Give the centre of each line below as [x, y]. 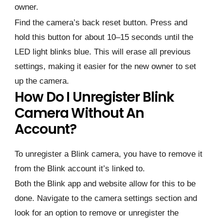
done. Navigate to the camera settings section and [106, 199]
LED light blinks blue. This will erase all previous [103, 52]
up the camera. [42, 81]
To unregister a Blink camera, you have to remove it [109, 154]
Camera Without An [80, 113]
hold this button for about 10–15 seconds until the [104, 37]
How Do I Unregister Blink [94, 97]
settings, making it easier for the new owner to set [105, 66]
